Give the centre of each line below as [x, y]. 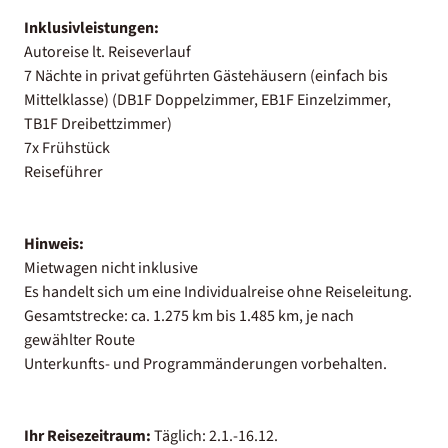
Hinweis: [54, 243]
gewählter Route [79, 339]
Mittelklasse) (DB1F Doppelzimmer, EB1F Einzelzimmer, [207, 99]
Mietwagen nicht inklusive [111, 267]
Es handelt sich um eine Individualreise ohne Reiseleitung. [218, 291]
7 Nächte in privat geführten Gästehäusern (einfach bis [206, 75]
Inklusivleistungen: [91, 27]
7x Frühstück [67, 147]
